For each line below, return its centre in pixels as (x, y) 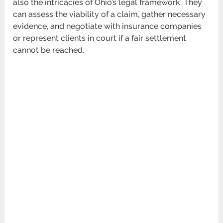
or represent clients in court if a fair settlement (100, 38)
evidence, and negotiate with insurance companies (108, 26)
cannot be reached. (49, 50)
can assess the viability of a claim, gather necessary (110, 14)
